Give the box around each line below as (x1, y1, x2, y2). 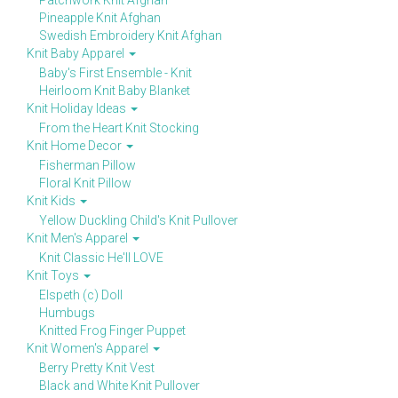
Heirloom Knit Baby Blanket (39, 84, 190, 98)
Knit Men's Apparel (27, 231, 131, 245)
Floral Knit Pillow (39, 176, 131, 190)
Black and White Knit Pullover (39, 378, 200, 393)
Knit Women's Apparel (27, 341, 151, 355)
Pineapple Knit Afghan (39, 11, 161, 25)
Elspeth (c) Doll (39, 288, 123, 302)
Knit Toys (27, 268, 82, 283)
